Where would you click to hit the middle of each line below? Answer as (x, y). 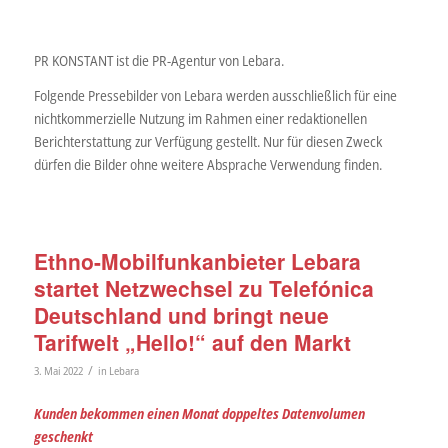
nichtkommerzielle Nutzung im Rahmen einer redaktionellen (200, 119)
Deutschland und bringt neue (181, 315)
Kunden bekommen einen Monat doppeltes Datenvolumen (199, 414)
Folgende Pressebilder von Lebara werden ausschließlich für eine (215, 96)
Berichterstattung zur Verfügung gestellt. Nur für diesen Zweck (207, 142)
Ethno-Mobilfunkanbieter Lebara (197, 261)
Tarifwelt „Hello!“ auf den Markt (192, 342)
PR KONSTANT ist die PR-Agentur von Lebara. (158, 61)
